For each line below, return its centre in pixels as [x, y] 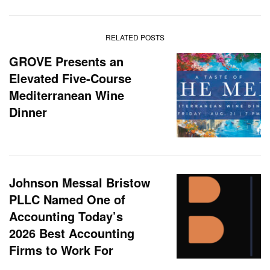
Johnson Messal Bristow [80, 182]
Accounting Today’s [66, 216]
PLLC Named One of [67, 199]
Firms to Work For [61, 250]
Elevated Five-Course [70, 78]
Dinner [28, 111]
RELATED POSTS [135, 37]
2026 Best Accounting [72, 233]
